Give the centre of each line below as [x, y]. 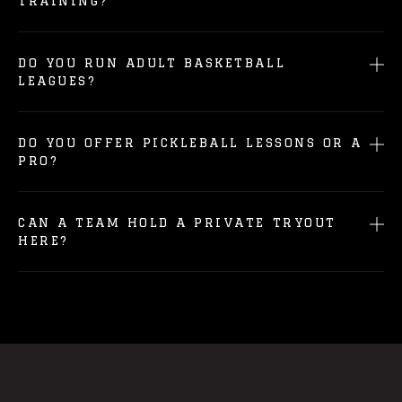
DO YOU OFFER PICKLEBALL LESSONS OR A [190, 143]
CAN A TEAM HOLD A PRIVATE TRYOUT [177, 223]
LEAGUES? [57, 81]
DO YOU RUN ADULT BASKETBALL [152, 63]
